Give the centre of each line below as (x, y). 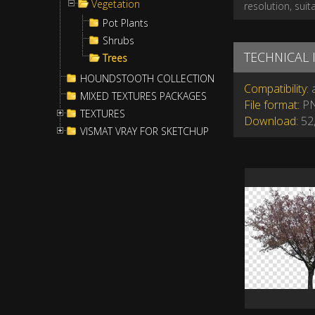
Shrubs (118, 40)
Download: (271, 121)
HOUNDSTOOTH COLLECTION (147, 78)
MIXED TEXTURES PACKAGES (143, 96)
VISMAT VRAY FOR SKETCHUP (144, 131)
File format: (272, 105)
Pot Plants (126, 23)
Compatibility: (276, 89)
